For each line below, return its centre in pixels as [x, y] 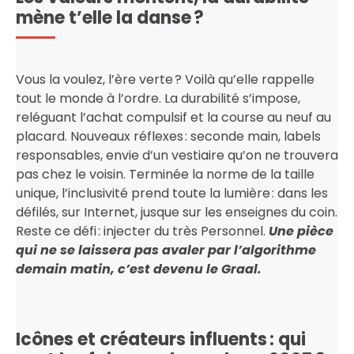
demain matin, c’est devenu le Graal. [139, 269]
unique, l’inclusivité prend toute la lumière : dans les [172, 193]
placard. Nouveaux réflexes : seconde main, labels [168, 136]
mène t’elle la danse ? [110, 17]
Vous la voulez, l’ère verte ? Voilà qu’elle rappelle [165, 79]
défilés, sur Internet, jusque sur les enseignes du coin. [177, 212]
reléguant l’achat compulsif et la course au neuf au [173, 117]
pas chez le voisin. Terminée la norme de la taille [165, 174]
